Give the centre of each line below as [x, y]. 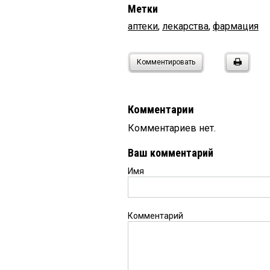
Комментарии [161, 109]
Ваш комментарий [171, 152]
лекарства [185, 26]
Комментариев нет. [172, 128]
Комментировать [166, 62]
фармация [236, 26]
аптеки [143, 26]
